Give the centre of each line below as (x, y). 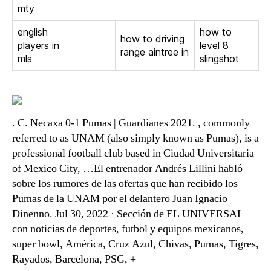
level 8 (214, 45)
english (33, 32)
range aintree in (155, 52)
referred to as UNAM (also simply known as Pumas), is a (135, 138)
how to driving (152, 39)
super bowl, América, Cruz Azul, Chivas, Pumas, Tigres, (135, 244)
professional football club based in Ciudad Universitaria (133, 153)
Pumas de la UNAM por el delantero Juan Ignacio (120, 199)
